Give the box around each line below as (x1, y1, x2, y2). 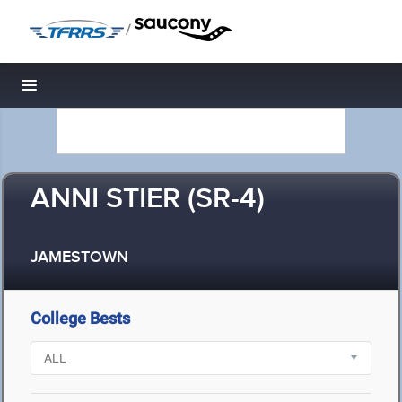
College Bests (31, 309, 130, 328)
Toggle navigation (30, 81, 151, 100)
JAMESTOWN (31, 248, 128, 268)
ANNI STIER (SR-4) (31, 181, 265, 218)
